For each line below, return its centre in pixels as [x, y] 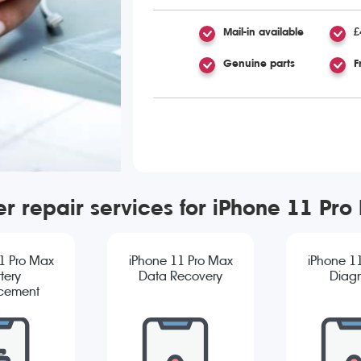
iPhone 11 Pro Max [180, 261]
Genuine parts [259, 63]
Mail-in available [263, 31]
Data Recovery [180, 276]
